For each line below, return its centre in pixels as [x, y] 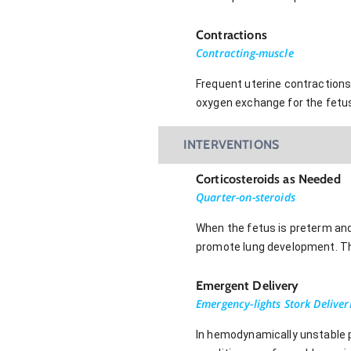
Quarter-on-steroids [246, 197]
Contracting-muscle [245, 52]
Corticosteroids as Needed [268, 179]
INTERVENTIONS [231, 144]
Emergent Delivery [248, 285]
